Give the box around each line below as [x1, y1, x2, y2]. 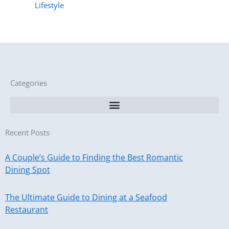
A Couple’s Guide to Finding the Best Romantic [5, 151, 183, 163]
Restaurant [5, 203, 48, 215]
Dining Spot [5, 164, 50, 175]
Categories [10, 77, 47, 88]
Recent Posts [5, 127, 50, 138]
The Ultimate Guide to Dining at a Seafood [5, 191, 167, 203]
